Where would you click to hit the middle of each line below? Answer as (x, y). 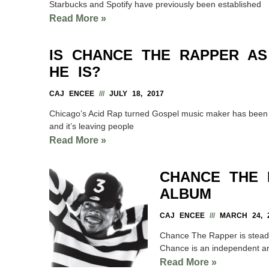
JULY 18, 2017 (134, 93)
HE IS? (75, 71)
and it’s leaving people (92, 126)
